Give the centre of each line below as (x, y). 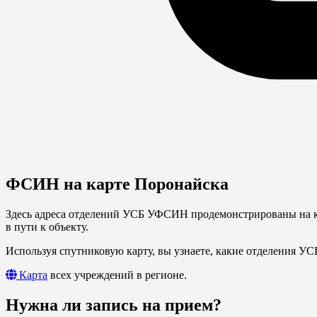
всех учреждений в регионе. (117, 275)
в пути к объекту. (47, 226)
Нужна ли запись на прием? (114, 305)
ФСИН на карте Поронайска (117, 184)
